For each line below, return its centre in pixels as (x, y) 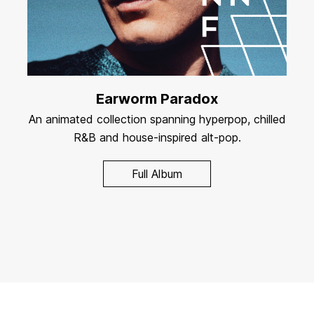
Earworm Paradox (157, 99)
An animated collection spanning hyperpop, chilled (157, 119)
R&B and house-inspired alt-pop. (157, 137)
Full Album (157, 174)
